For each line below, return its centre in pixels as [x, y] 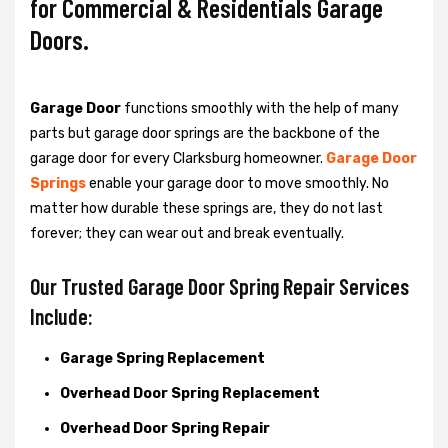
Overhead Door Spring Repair [165, 428]
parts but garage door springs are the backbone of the [205, 133]
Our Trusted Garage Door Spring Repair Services [219, 285]
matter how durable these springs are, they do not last [206, 208]
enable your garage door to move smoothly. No [237, 183]
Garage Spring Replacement [162, 358]
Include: [61, 315]
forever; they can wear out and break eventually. [187, 233]
